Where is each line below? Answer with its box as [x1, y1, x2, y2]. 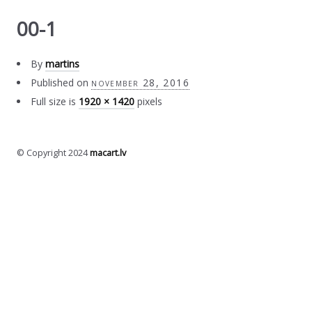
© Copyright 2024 [17, 147, 91, 159]
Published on [31, 76, 89, 90]
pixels [134, 95, 163, 109]
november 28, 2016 [91, 76, 190, 90]
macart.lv [90, 147, 127, 159]
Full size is [31, 95, 79, 109]
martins [45, 57, 80, 71]
